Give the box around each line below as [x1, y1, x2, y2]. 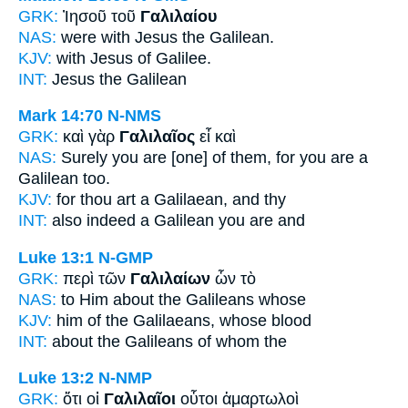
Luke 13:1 [18, 248, 94, 267]
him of [52, 311, 106, 330]
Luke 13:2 [18, 369, 94, 388]
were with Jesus [56, 27, 182, 46]
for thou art [52, 190, 140, 209]
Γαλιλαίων [130, 269, 210, 288]
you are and [214, 211, 305, 230]
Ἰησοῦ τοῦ [63, 6, 140, 25]
